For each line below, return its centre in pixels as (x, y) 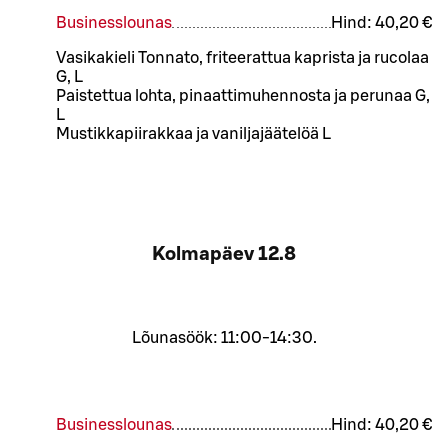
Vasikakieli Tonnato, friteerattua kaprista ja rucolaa (242, 58)
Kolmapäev (203, 254)
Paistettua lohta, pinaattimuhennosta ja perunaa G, (243, 96)
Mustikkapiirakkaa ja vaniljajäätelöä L (193, 134)
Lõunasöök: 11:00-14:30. (224, 337)
